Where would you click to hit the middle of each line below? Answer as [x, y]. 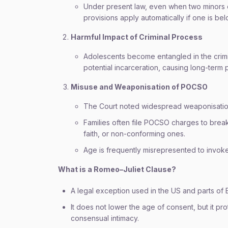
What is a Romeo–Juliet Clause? [117, 169]
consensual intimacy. [105, 218]
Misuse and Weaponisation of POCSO [139, 87]
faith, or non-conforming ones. [134, 134]
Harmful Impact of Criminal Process [137, 37]
